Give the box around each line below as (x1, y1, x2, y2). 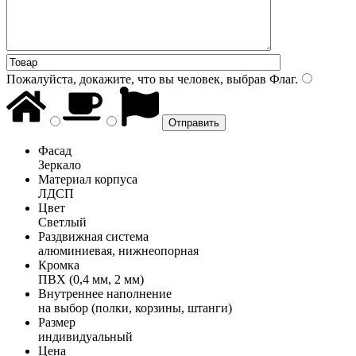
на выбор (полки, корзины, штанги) (38, 300, 232, 315)
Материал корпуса (38, 172, 137, 186)
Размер (38, 315, 75, 329)
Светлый (38, 215, 87, 229)
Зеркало (38, 157, 81, 172)
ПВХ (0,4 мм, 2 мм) (38, 272, 144, 286)
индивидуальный (38, 329, 133, 343)
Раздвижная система (38, 229, 149, 243)
